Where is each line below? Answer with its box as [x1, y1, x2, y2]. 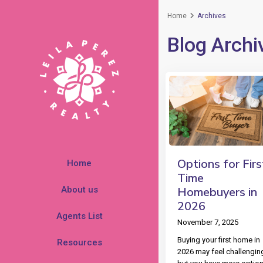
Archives [197, 12, 226, 20]
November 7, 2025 [177, 218, 238, 227]
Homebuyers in [177, 184, 257, 201]
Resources [56, 237, 102, 248]
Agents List [56, 211, 103, 221]
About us [60, 184, 98, 195]
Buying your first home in [177, 235, 260, 245]
